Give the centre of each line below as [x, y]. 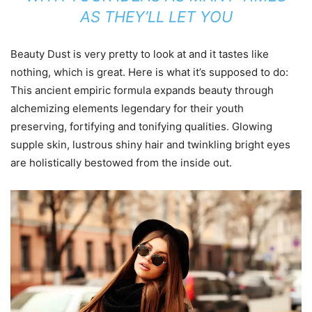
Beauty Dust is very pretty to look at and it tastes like [140, 54]
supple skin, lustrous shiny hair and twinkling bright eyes [150, 145]
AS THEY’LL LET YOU [156, 17]
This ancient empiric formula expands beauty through [142, 91]
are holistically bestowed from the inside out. [121, 163]
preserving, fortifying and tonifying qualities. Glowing [141, 127]
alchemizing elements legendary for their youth [127, 109]
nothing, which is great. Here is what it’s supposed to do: [149, 72]
